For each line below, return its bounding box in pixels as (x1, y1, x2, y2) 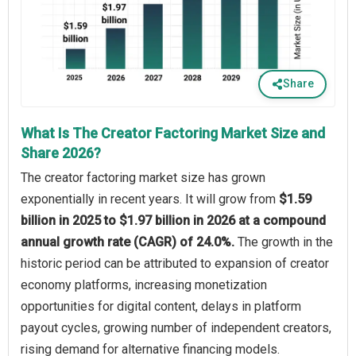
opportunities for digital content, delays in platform (21, 298, 301, 314)
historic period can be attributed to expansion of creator (21, 255, 329, 271)
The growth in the (238, 234, 333, 250)
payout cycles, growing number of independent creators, (21, 319, 331, 335)
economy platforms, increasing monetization (21, 277, 267, 292)
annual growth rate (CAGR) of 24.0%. (21, 234, 238, 250)
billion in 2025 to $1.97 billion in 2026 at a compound (21, 212, 326, 228)
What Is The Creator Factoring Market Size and (21, 124, 325, 141)
